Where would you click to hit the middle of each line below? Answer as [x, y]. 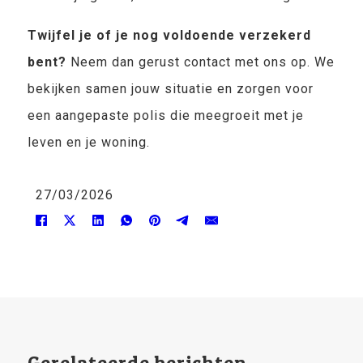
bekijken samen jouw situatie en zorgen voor [170, 89]
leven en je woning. [88, 142]
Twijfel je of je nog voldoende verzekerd [169, 35]
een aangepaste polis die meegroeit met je [165, 115]
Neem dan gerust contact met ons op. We [200, 62]
